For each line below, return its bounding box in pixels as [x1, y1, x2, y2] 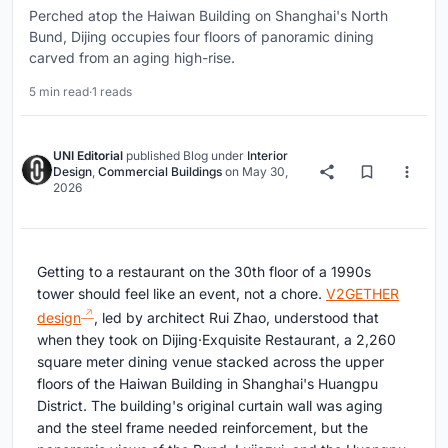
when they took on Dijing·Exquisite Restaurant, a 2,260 [37, 330, 396, 348]
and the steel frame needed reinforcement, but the [37, 418, 368, 436]
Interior [247, 148, 288, 164]
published [123, 148, 183, 164]
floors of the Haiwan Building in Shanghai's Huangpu [37, 374, 378, 392]
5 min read [29, 84, 89, 100]
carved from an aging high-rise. [29, 49, 235, 67]
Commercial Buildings [98, 164, 222, 180]
